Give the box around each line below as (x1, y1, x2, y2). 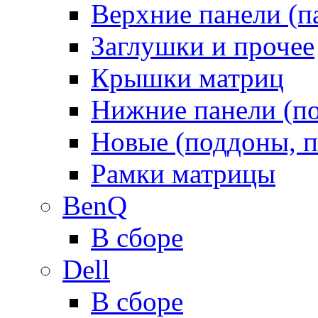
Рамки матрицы (91, 158, 275, 189)
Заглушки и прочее (91, 30, 314, 61)
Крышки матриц (91, 62, 284, 93)
